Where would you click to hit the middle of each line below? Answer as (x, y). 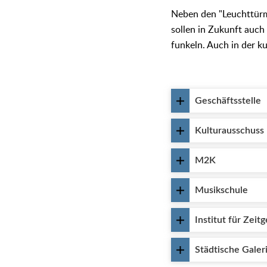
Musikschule (222, 190)
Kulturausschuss (230, 131)
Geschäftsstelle (228, 101)
